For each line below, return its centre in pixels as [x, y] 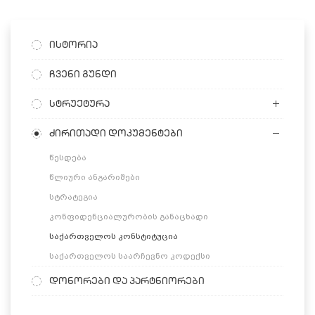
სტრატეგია [73, 197]
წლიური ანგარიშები [95, 177]
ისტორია [73, 44]
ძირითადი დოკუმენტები [116, 133]
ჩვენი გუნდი [83, 74]
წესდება [68, 157]
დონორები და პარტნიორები [127, 281]
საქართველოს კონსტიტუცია [114, 236]
